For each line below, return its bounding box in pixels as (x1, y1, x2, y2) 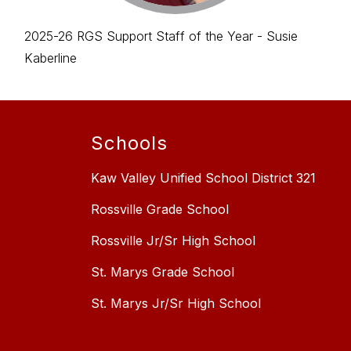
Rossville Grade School (91, 201, 229, 217)
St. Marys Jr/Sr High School (91, 295, 261, 311)
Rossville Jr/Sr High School (91, 232, 255, 248)
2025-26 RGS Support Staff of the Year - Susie (24, 27, 298, 44)
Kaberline (24, 49, 77, 66)
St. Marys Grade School (91, 263, 234, 280)
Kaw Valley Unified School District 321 (91, 169, 316, 186)
